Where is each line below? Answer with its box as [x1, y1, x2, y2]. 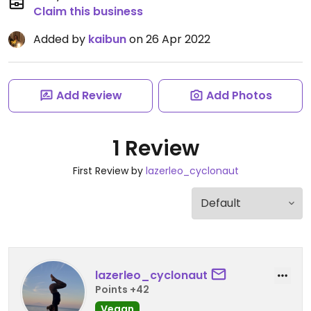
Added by [33, 31, 88, 47]
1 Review [112, 134, 199, 163]
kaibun [88, 31, 126, 47]
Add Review [56, 87, 122, 103]
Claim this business [33, 3, 143, 19]
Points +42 [95, 282, 149, 296]
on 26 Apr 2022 [126, 31, 210, 47]
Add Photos [205, 87, 272, 103]
